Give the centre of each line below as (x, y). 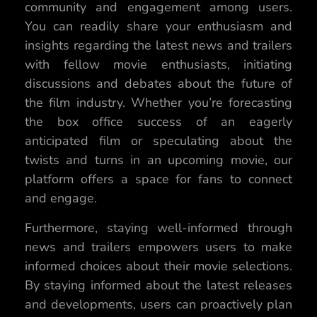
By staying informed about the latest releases (158, 285)
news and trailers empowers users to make (158, 247)
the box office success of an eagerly (158, 122)
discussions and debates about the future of (158, 84)
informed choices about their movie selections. (158, 266)
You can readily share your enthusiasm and (158, 27)
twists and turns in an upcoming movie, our (158, 160)
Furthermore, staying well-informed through (158, 227)
